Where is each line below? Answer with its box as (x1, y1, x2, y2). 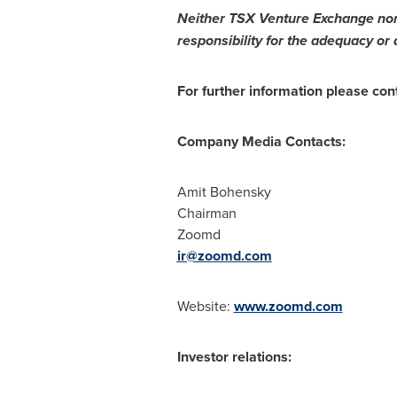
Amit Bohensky (176, 182, 271, 201)
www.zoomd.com (233, 296, 343, 316)
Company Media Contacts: (176, 131, 346, 152)
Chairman (176, 203, 237, 222)
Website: (176, 296, 234, 315)
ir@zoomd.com (176, 245, 272, 266)
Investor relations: (176, 346, 292, 367)
